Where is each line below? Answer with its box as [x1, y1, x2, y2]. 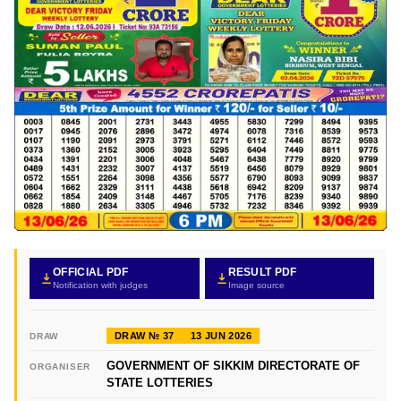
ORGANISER [30, 361, 91, 371]
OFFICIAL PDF [53, 265, 129, 278]
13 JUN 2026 [190, 329, 252, 341]
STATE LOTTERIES [107, 375, 213, 389]
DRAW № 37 [115, 329, 175, 341]
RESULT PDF [227, 265, 297, 278]
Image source [227, 279, 285, 290]
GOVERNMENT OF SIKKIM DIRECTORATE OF [107, 358, 360, 372]
